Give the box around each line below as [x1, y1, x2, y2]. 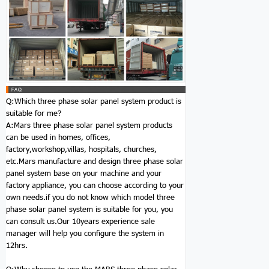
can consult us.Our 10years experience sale [6, 216, 155, 226]
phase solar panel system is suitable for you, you [6, 204, 173, 214]
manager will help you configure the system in [6, 228, 164, 238]
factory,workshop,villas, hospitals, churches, [6, 144, 157, 154]
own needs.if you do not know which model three [6, 192, 175, 202]
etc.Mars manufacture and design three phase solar [6, 156, 183, 166]
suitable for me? [6, 108, 61, 118]
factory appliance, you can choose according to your [6, 180, 184, 190]
